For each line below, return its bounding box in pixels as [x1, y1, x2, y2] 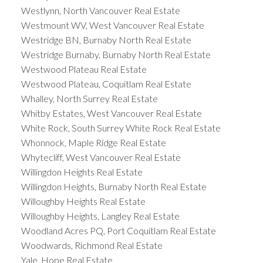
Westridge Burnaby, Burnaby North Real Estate [21, 48, 211, 60]
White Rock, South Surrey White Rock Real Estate [21, 122, 221, 133]
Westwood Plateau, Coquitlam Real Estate [21, 77, 191, 89]
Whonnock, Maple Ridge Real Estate [21, 136, 166, 148]
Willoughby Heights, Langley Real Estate [21, 210, 180, 221]
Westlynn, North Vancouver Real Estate [21, 4, 180, 16]
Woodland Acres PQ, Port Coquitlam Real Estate [21, 224, 216, 236]
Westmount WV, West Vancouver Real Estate [21, 19, 204, 31]
